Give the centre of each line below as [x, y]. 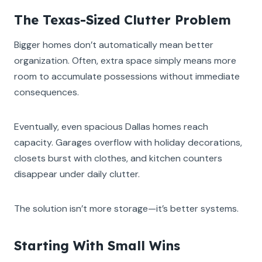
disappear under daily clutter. [77, 174]
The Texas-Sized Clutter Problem [123, 20]
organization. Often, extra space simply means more [125, 60]
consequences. [46, 92]
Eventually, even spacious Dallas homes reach [111, 126]
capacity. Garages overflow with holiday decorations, [128, 142]
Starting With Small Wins [97, 245]
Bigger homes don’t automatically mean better [114, 44]
